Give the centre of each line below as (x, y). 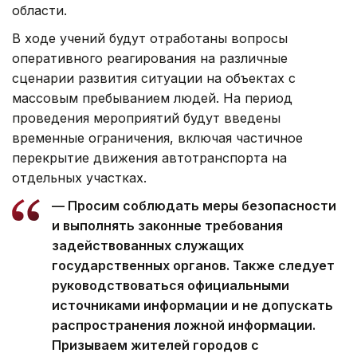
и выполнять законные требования (167, 225)
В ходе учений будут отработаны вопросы (150, 38)
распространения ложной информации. (184, 325)
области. (39, 10)
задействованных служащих (148, 245)
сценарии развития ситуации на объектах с (154, 78)
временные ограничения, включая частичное (157, 137)
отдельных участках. (79, 177)
